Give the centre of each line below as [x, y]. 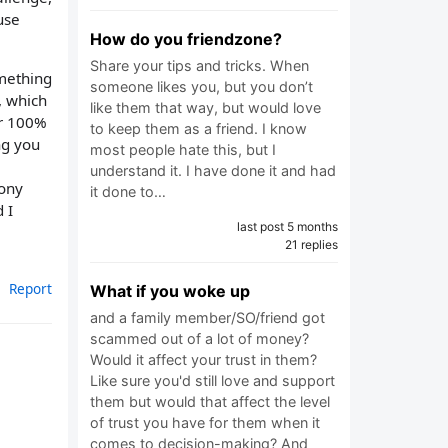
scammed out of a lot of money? [199, 338]
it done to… [128, 191]
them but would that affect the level [210, 401]
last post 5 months [287, 226]
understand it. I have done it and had [213, 170]
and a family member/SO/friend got [207, 317]
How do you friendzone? [186, 39]
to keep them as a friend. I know [198, 128]
